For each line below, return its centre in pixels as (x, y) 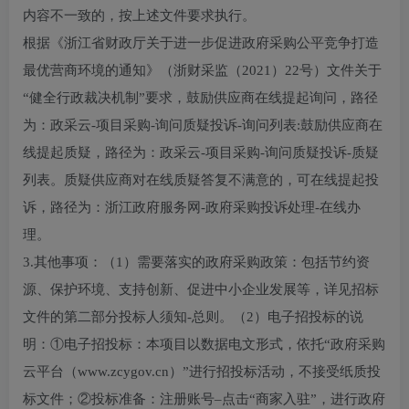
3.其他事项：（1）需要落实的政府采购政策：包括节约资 (196, 262)
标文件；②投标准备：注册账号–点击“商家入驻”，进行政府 (204, 399)
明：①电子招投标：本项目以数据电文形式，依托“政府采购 (204, 344)
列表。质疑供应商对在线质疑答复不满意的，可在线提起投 (201, 180)
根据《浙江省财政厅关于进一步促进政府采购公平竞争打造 (201, 43)
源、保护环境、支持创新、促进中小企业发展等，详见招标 (201, 289)
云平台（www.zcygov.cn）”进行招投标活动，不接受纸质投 (202, 372)
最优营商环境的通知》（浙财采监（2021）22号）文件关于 (202, 70)
